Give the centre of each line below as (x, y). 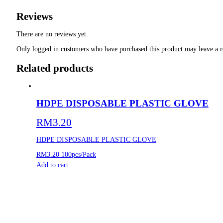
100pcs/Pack (78, 154)
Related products (55, 68)
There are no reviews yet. (52, 34)
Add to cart (52, 165)
